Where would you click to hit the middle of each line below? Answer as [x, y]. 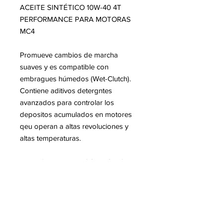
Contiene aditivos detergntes [66, 91]
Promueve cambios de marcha [69, 55]
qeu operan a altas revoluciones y [74, 126]
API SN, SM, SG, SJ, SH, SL [63, 174]
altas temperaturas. [50, 138]
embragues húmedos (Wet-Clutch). [76, 79]
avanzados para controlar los [67, 103]
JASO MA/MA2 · [102, 162]
